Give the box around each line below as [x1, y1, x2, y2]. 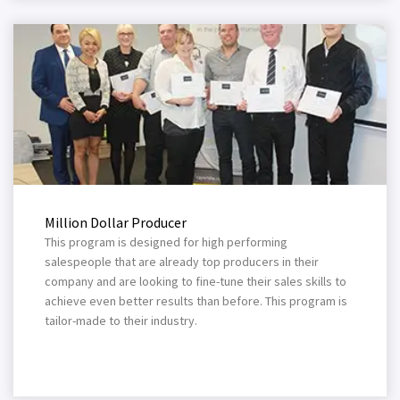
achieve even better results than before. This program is [45, 293, 347, 309]
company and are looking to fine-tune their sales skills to [45, 273, 346, 289]
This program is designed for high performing [45, 234, 287, 250]
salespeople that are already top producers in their [45, 254, 319, 270]
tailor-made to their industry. [45, 312, 197, 329]
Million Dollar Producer [45, 213, 187, 231]
